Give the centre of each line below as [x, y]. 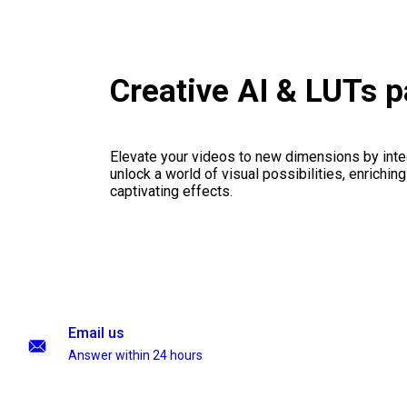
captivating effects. [171, 192]
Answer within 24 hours [135, 355]
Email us [96, 333]
